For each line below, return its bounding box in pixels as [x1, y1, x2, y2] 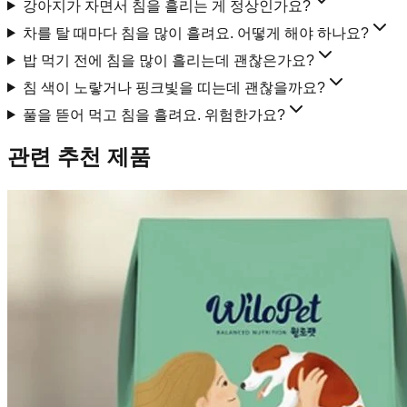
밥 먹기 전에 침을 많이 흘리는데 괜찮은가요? [22, 52, 314, 68]
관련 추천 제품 [7, 144, 151, 170]
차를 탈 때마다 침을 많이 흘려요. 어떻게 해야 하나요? [22, 25, 369, 41]
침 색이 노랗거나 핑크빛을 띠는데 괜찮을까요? [22, 79, 325, 95]
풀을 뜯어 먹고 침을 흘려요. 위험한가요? [22, 106, 285, 123]
